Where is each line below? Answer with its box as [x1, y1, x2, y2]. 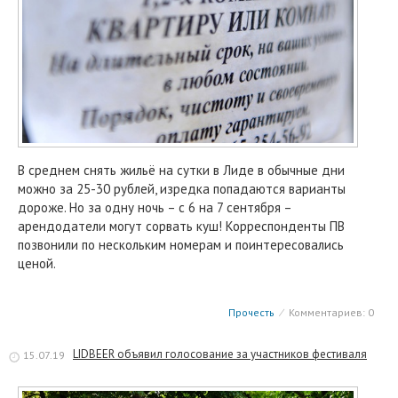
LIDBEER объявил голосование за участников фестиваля [73, 346, 367, 362]
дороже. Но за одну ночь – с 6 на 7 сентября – [18, 198, 291, 216]
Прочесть [228, 305, 275, 319]
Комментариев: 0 [286, 305, 374, 319]
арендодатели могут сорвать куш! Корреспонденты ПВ [18, 217, 345, 235]
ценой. [18, 254, 56, 272]
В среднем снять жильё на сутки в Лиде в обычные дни [18, 161, 345, 179]
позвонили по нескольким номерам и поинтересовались [18, 235, 344, 253]
